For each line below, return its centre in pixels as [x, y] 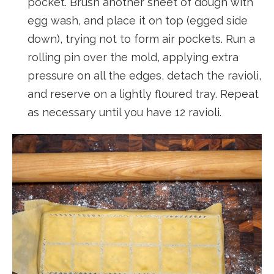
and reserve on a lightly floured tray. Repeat [143, 94]
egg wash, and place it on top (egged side [138, 21]
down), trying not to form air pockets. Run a [141, 39]
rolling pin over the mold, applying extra [133, 57]
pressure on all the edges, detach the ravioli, [144, 76]
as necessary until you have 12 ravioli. [124, 113]
